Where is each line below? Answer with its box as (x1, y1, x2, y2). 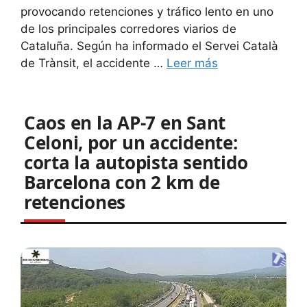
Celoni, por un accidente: (24, 130, 238, 156)
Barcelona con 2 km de (24, 170, 220, 195)
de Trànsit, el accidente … (21, 56, 167, 71)
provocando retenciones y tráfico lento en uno (21, 5, 273, 19)
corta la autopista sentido (24, 150, 248, 175)
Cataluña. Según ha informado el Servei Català (21, 39, 278, 53)
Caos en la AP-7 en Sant (24, 110, 226, 136)
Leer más (167, 56, 218, 71)
